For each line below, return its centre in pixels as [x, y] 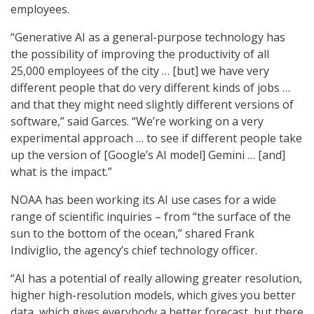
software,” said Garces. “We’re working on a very [137, 121]
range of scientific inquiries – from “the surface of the [151, 216]
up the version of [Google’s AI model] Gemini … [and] [148, 155]
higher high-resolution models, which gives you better [153, 295]
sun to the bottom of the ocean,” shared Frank [132, 233]
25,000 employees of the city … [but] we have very [140, 70]
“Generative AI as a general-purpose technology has [148, 37]
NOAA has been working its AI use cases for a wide [143, 199]
